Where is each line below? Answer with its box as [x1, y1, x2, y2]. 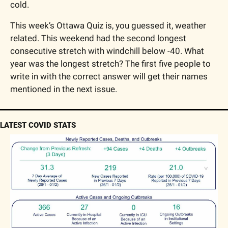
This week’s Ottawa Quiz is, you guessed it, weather [10, 20, 206, 31]
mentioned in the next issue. [10, 83, 117, 94]
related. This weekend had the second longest [10, 33, 186, 43]
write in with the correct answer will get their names [10, 71, 208, 81]
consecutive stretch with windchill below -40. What [10, 45, 204, 56]
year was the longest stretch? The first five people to [10, 58, 211, 69]
